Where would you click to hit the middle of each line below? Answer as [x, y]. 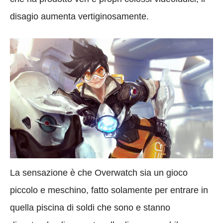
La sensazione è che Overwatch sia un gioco [99, 173]
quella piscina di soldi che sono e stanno [90, 208]
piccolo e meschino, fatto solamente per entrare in [109, 190]
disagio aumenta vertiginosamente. [79, 16]
